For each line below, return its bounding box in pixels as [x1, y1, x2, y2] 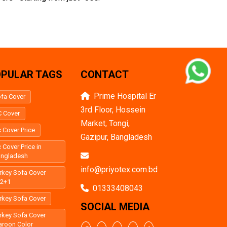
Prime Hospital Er [94, 91, 157, 101]
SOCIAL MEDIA [81, 201, 150, 213]
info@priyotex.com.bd [81, 165, 158, 175]
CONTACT [81, 68, 129, 81]
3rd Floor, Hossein [81, 105, 146, 115]
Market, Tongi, [81, 119, 130, 129]
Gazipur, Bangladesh [81, 132, 153, 142]
